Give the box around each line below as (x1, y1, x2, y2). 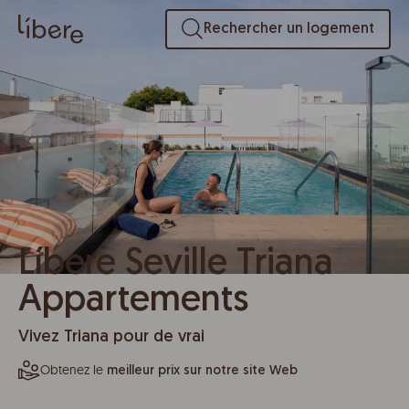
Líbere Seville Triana (18, 246, 333, 283)
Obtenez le (40, 362, 107, 378)
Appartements (18, 283, 248, 320)
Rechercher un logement (203, 22, 374, 37)
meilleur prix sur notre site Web (107, 364, 298, 378)
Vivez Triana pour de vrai (18, 329, 204, 346)
